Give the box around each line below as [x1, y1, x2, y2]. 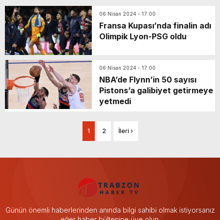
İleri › [118, 127, 133, 135]
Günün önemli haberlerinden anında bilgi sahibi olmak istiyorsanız [5, 205, 215, 214]
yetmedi [99, 96, 131, 106]
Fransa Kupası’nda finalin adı [99, 20, 211, 30]
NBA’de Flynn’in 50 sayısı [99, 74, 196, 84]
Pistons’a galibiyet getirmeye [99, 85, 213, 95]
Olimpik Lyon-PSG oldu [99, 31, 187, 41]
